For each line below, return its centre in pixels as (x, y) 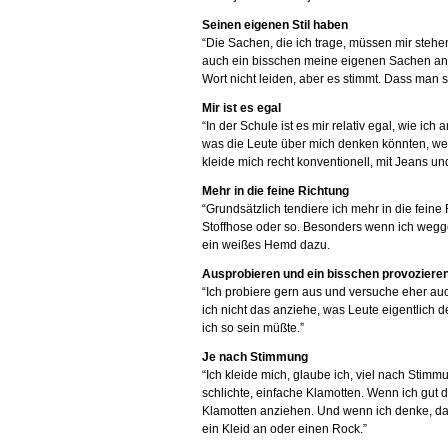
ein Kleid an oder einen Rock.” (284, 429)
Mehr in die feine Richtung (275, 191)
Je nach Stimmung (255, 357)
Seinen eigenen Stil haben (275, 25)
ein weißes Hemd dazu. (266, 245)
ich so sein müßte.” (253, 328)
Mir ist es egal (241, 108)
